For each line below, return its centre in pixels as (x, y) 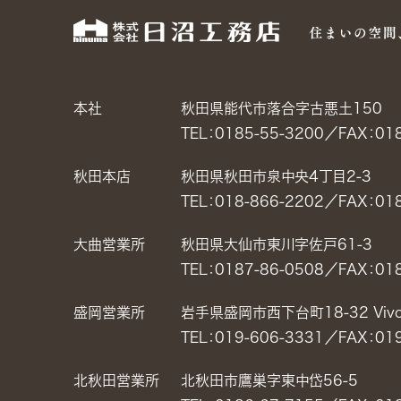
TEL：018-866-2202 (252, 201)
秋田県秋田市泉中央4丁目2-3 (276, 176)
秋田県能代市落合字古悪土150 (282, 108)
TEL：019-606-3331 (252, 337)
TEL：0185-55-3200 (252, 133)
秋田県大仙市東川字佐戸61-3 (277, 244)
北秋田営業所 (116, 380)
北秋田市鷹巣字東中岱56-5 (269, 380)
